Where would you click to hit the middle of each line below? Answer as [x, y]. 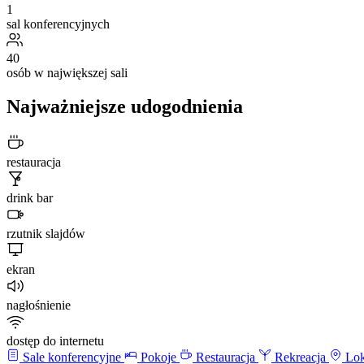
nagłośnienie [39, 305]
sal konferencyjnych [58, 24]
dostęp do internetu [55, 341]
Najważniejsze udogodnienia [125, 107]
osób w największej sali [67, 72]
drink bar [30, 198]
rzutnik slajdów [46, 234]
